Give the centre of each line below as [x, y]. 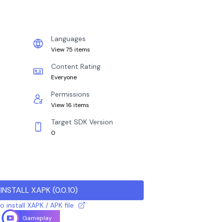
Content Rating [76, 66]
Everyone [64, 77]
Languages [68, 39]
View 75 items [71, 50]
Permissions [70, 94]
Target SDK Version [82, 122]
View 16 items [70, 105]
